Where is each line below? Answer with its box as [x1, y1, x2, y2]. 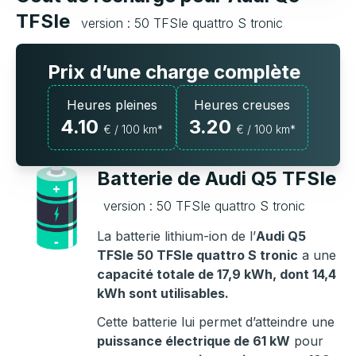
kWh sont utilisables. [97, 285, 229, 302]
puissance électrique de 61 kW [97, 333, 290, 350]
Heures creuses [194, 97, 291, 114]
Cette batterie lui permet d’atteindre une [97, 314, 335, 331]
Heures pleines [66, 97, 157, 114]
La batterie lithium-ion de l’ [97, 228, 256, 245]
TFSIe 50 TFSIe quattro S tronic [97, 247, 298, 264]
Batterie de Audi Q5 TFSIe [97, 167, 336, 191]
